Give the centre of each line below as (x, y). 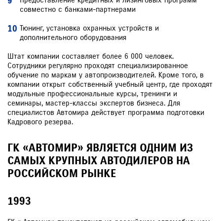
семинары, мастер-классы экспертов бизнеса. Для (94, 103)
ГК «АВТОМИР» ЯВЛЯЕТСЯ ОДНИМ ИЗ (100, 148)
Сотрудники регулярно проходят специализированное (98, 66)
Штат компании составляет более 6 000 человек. (91, 56)
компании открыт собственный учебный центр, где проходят (110, 84)
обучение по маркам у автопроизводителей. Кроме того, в (106, 75)
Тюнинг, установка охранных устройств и (89, 28)
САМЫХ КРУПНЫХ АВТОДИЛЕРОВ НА (99, 161)
